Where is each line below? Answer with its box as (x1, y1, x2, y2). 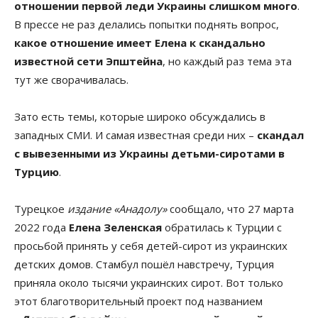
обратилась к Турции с (162, 219, 282, 234)
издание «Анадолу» (67, 201, 167, 216)
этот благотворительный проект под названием (14, 293, 263, 308)
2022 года (14, 219, 69, 234)
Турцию (14, 164, 59, 179)
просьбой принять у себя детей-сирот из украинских (14, 238, 287, 253)
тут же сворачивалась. (14, 72, 128, 87)
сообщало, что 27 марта (167, 201, 294, 216)
